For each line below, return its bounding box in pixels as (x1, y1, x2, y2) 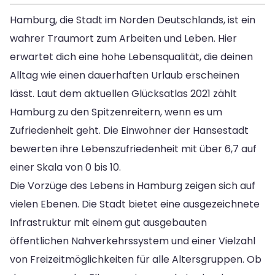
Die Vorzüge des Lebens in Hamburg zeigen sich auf (10, 178, 255, 193)
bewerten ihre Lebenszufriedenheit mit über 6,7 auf (10, 141, 257, 156)
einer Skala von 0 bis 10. (10, 160, 121, 174)
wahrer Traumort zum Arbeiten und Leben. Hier (10, 31, 237, 45)
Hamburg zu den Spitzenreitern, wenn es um (10, 104, 222, 119)
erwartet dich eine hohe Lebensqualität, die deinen (10, 49, 253, 64)
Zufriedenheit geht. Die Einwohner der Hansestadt (10, 123, 249, 137)
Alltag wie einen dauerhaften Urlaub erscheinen (10, 68, 239, 82)
